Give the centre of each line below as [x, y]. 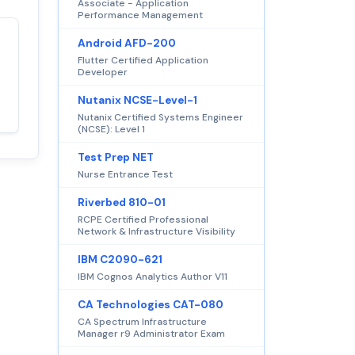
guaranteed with [141, 69]
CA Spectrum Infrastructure [142, 321]
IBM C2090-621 [120, 259]
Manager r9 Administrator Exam [151, 333]
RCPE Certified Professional [143, 219]
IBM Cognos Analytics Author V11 [153, 276]
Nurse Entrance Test [125, 174]
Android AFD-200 [127, 43]
